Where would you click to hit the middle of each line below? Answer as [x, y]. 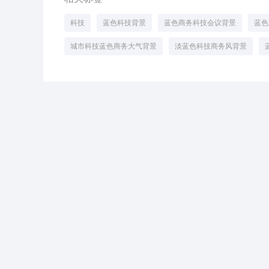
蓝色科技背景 [124, 23]
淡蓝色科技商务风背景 [211, 47]
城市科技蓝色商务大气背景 [113, 47]
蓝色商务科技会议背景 [200, 23]
